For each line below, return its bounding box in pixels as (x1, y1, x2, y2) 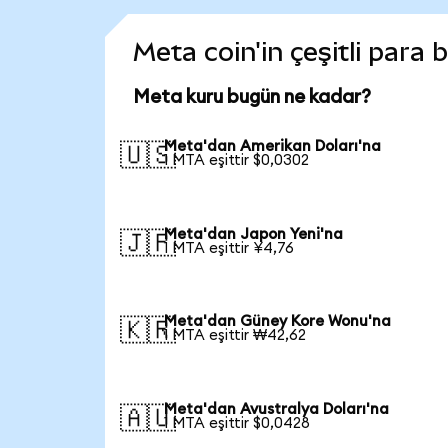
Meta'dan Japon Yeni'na (164, 226, 344, 242)
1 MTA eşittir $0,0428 (164, 416, 311, 432)
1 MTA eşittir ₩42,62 (164, 328, 307, 344)
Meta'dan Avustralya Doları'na (164, 402, 390, 418)
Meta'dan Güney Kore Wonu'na (164, 314, 392, 330)
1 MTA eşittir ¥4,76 (164, 240, 295, 256)
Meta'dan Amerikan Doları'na (164, 138, 382, 154)
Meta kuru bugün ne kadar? (132, 88, 371, 108)
